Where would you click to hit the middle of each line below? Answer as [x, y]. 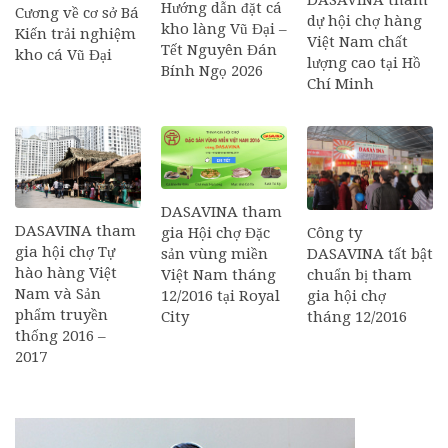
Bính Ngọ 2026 [212, 71]
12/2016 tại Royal [220, 295]
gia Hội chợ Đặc [215, 232]
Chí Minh [340, 83]
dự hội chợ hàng [364, 20]
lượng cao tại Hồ [364, 62]
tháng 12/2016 [357, 316]
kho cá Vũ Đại [63, 55]
